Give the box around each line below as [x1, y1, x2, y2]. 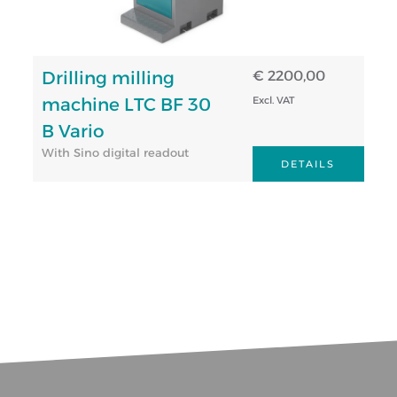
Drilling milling [42, 66, 175, 89]
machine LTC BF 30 [42, 93, 212, 115]
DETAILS [281, 157, 336, 170]
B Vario [42, 120, 105, 142]
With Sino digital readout [42, 144, 190, 160]
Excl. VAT [253, 93, 295, 106]
